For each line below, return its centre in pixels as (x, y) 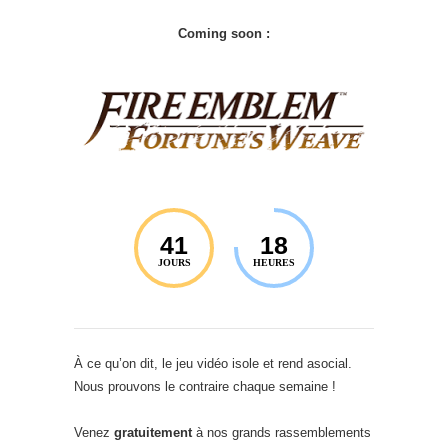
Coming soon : (224, 33)
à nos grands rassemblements (281, 432)
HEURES (274, 262)
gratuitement (153, 432)
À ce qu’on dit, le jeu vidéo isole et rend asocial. (213, 363)
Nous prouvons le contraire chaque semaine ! (205, 386)
